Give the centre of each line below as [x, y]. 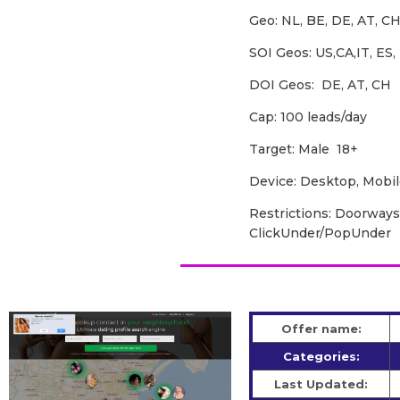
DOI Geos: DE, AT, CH [321, 85]
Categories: [321, 357]
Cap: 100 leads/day [308, 117]
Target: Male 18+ [304, 150]
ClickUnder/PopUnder [321, 233]
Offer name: [321, 329]
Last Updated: [321, 384]
